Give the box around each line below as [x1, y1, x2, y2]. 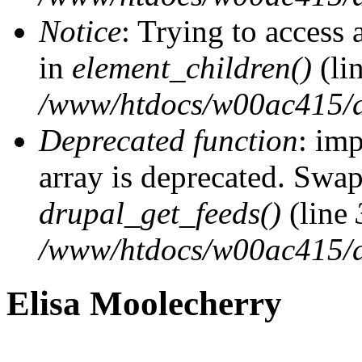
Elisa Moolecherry [6, 284, 282, 322]
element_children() [72, 49, 312, 85]
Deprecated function [39, 122, 298, 158]
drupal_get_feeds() [39, 195, 281, 230]
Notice [39, 13, 121, 48]
